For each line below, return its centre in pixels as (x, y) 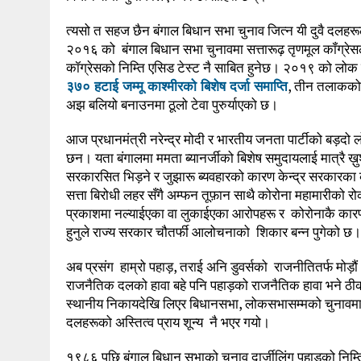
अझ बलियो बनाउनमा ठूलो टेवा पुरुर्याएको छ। (172, 104)
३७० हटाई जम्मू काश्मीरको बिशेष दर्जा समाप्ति (177, 85)
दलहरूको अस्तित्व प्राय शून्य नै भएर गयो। (168, 322)
